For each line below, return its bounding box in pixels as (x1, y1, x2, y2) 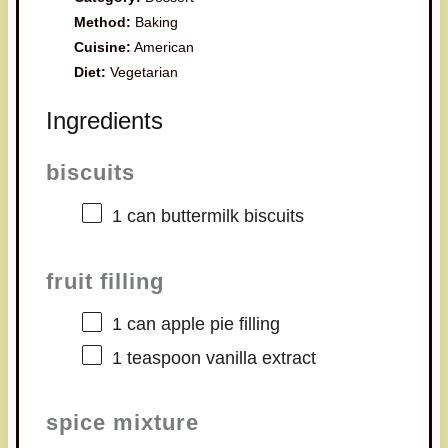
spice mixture (45, 410, 199, 436)
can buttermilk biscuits (121, 206, 304, 226)
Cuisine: (74, 39, 132, 56)
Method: (74, 14, 132, 31)
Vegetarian (110, 64, 179, 81)
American (134, 39, 195, 56)
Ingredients (45, 107, 163, 135)
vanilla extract (200, 347, 316, 368)
